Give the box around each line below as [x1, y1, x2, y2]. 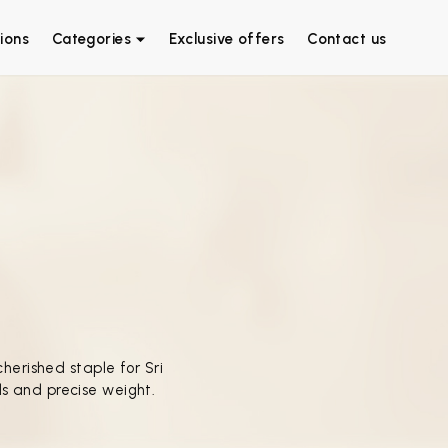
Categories [51, 29, 132, 48]
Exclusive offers [168, 29, 285, 48]
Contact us [307, 29, 387, 48]
